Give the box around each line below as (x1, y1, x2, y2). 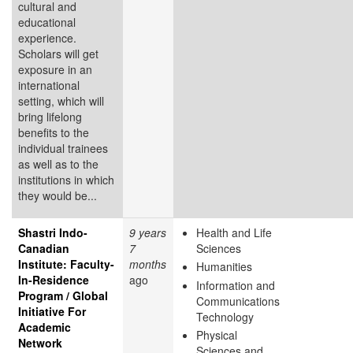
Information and (196, 277, 275, 293)
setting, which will (18, 92, 104, 109)
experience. (18, 29, 76, 46)
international (18, 76, 80, 93)
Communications (196, 292, 280, 309)
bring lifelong (18, 108, 82, 124)
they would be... (18, 187, 97, 203)
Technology (196, 308, 254, 325)
